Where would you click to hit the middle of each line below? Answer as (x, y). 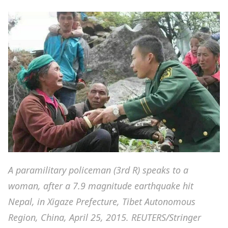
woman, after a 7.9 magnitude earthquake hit (101, 186)
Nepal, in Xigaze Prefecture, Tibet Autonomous (102, 202)
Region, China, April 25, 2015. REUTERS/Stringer (105, 218)
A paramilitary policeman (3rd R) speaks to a (98, 170)
